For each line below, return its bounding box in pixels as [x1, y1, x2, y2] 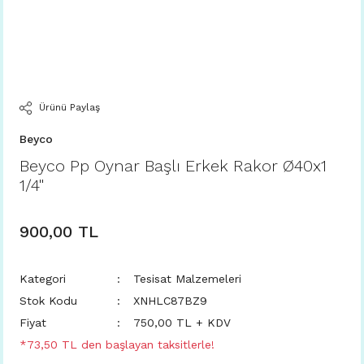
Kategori [19, 272, 66, 285]
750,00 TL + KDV [133, 316, 231, 329]
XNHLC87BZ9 [133, 294, 207, 307]
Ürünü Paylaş [38, 102, 100, 113]
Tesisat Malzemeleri [133, 272, 241, 285]
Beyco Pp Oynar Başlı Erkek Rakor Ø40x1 [19, 156, 327, 175]
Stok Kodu [19, 294, 77, 307]
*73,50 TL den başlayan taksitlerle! [19, 338, 214, 351]
